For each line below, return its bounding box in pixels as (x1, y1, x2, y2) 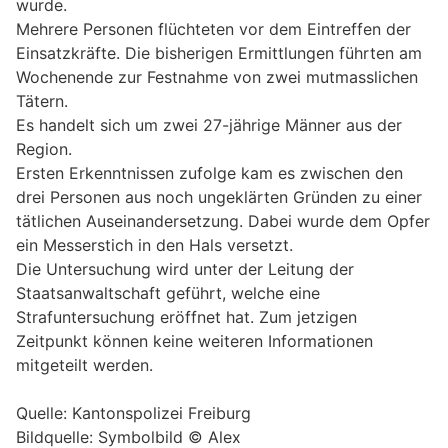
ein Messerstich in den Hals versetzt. (16, 234, 293, 255)
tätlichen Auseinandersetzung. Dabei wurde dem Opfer (16, 210, 430, 231)
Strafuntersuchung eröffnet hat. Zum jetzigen (16, 306, 357, 327)
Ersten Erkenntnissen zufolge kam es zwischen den (16, 162, 403, 183)
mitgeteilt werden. (16, 354, 153, 375)
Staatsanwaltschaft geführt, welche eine (16, 282, 320, 303)
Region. (16, 138, 72, 159)
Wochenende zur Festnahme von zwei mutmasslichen (16, 66, 418, 87)
